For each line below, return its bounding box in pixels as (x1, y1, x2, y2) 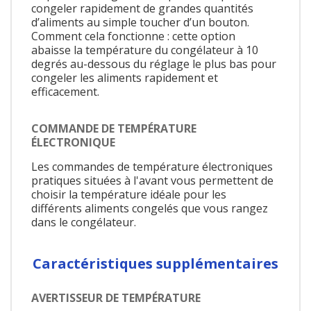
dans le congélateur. (31, 215, 136, 230)
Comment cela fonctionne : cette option (31, 28, 235, 44)
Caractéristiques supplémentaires (33, 253, 278, 273)
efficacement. (31, 83, 99, 99)
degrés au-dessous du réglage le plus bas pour (31, 56, 276, 72)
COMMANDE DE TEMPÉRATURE (31, 121, 196, 137)
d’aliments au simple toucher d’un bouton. (31, 14, 249, 30)
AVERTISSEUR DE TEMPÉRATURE (31, 289, 201, 305)
